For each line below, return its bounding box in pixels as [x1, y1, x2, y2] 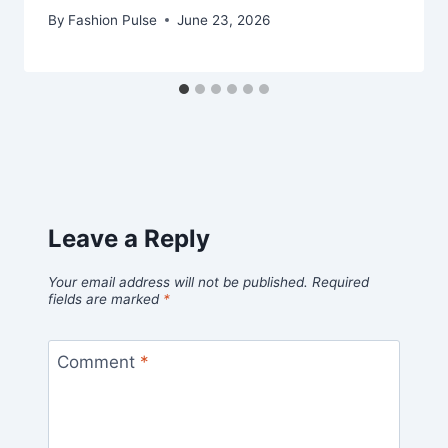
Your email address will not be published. [48, 273, 308, 290]
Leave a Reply [48, 223, 210, 253]
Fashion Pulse [68, 11, 158, 28]
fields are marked [48, 290, 163, 307]
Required [312, 273, 369, 290]
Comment [56, 352, 140, 373]
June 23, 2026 [177, 11, 271, 28]
